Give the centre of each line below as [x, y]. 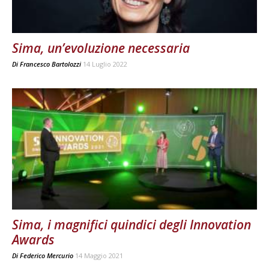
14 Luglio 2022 [105, 64]
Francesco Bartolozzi [50, 64]
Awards [33, 239]
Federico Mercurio [47, 255]
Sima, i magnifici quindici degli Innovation [131, 224]
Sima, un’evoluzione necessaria [101, 48]
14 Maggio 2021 [99, 255]
